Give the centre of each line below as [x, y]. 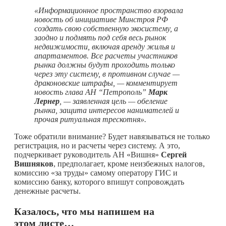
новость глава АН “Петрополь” [91, 92]
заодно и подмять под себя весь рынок [100, 37]
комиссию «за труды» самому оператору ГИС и [96, 173]
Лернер [47, 101]
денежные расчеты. [47, 191]
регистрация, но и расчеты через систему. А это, [97, 145]
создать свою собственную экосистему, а [106, 28]
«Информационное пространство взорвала [109, 10]
